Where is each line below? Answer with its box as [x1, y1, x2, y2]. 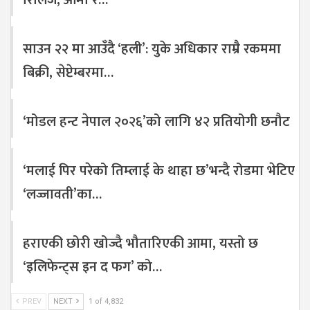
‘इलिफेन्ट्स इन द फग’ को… [23, 255, 162, 280]
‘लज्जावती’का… [23, 183, 102, 207]
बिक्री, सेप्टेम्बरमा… [23, 61, 113, 85]
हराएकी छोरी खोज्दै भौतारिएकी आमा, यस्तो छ [23, 232, 258, 256]
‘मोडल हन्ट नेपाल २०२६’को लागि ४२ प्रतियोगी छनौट [23, 110, 290, 134]
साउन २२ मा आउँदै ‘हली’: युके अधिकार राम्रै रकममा [23, 37, 281, 62]
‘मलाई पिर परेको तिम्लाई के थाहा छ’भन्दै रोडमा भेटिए [23, 159, 295, 183]
